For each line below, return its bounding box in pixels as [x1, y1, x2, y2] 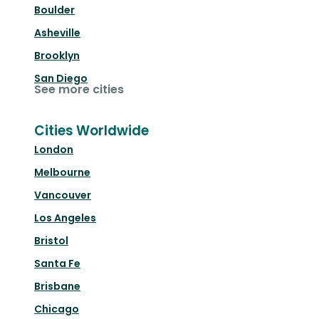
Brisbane [34, 279, 80, 294]
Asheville [34, 26, 80, 41]
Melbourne [34, 165, 90, 180]
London [34, 142, 73, 157]
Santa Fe [34, 256, 80, 271]
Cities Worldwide [34, 121, 149, 141]
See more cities [34, 81, 124, 98]
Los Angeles [34, 211, 96, 226]
